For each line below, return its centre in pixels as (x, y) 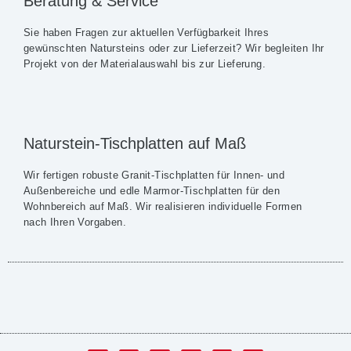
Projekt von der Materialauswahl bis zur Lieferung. (145, 64)
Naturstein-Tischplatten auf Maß (135, 143)
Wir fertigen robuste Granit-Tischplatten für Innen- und (154, 175)
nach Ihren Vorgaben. (77, 222)
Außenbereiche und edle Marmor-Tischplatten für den (152, 191)
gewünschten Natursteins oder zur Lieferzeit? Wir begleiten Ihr (174, 48)
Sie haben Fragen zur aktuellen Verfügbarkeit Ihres (146, 33)
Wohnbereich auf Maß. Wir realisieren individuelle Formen (163, 206)
